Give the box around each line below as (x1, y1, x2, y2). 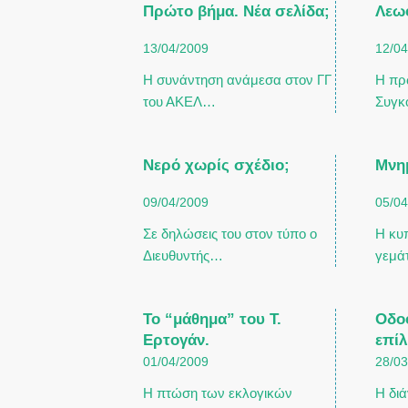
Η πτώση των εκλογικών (143, 385, 292, 401)
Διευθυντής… (143, 248, 223, 263)
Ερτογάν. (143, 331, 209, 348)
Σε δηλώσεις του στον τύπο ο (143, 226, 317, 241)
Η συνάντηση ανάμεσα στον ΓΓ (143, 72, 331, 87)
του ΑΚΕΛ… (143, 94, 216, 109)
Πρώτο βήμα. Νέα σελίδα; (143, 3, 330, 19)
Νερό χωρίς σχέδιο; (143, 157, 290, 173)
